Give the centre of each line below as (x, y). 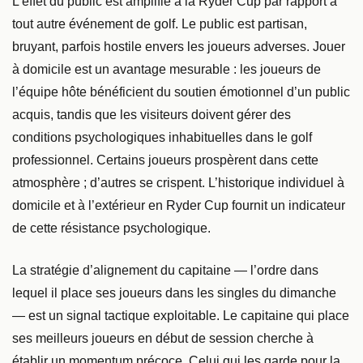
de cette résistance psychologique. (111, 228)
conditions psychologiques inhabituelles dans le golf (162, 137)
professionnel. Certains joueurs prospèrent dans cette (165, 160)
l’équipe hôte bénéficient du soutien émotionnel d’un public (181, 92)
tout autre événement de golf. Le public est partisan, (160, 23)
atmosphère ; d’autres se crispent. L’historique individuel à (178, 182)
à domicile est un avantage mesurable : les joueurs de (167, 69)
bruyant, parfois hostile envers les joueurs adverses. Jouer (179, 46)
